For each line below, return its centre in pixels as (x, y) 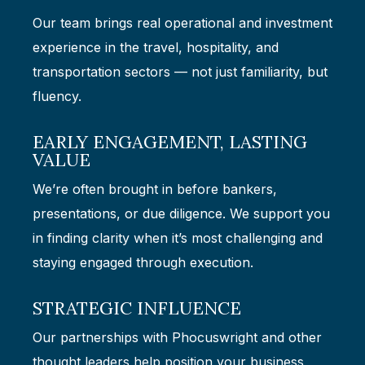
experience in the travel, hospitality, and (156, 48)
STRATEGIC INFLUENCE (137, 308)
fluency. (57, 97)
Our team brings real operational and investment (182, 23)
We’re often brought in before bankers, (155, 189)
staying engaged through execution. (143, 263)
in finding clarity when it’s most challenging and (178, 238)
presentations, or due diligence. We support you (181, 214)
